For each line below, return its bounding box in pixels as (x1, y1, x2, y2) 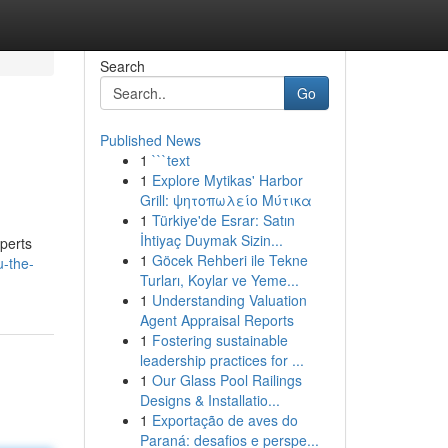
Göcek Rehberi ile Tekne (151, 250, 308, 270)
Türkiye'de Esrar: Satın (151, 210, 295, 230)
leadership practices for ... (139, 350, 304, 370)
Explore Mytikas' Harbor (151, 170, 303, 190)
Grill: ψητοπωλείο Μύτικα (139, 190, 312, 210)
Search (99, 56, 145, 76)
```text (151, 150, 190, 170)
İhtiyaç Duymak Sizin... (139, 230, 283, 250)
